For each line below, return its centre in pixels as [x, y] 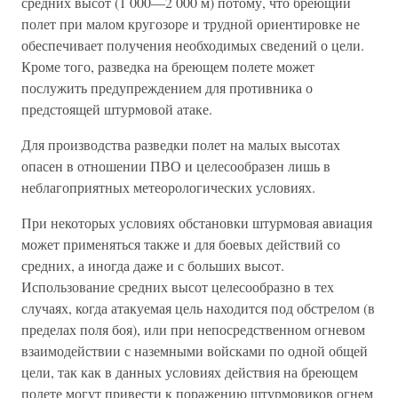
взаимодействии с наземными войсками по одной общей [195, 350]
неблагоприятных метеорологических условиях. [168, 187]
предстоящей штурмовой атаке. [117, 109]
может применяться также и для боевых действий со [181, 244]
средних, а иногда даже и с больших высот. [153, 265]
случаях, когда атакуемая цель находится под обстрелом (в [198, 308]
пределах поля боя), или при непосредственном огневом [193, 329]
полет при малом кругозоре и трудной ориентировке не [191, 24]
